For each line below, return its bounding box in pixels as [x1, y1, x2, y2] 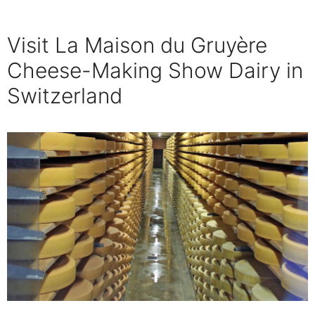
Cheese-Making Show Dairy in [7, 57, 303, 83]
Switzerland [7, 82, 122, 108]
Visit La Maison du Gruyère [7, 32, 267, 58]
